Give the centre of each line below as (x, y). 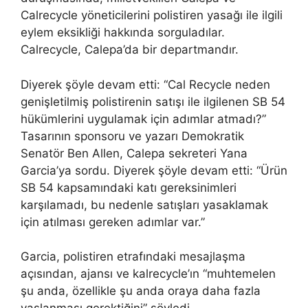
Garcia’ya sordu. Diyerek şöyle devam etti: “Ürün (154, 170)
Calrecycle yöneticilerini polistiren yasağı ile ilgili (152, 15)
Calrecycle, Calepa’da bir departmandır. (130, 50)
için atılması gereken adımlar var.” (113, 222)
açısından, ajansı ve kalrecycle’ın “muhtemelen (148, 274)
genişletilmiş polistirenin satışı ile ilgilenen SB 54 (153, 101)
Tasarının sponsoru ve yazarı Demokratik (132, 136)
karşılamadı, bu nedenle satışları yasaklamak (144, 205)
